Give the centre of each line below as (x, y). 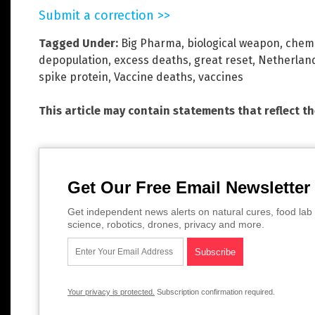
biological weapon (233, 43)
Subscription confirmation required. (215, 291)
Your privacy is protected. (111, 291)
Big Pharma (151, 43)
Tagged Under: (78, 43)
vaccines (221, 77)
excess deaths (151, 60)
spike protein (73, 77)
